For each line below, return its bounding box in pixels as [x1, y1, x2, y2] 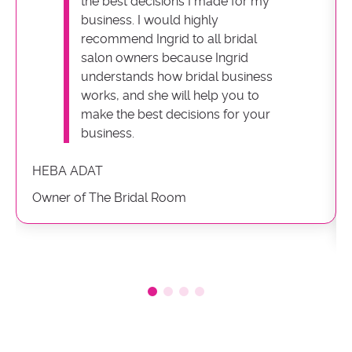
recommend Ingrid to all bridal [81, 32, 257, 46]
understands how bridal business [81, 70, 273, 83]
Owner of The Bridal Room [32, 191, 186, 204]
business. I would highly [81, 13, 218, 27]
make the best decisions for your [81, 108, 270, 121]
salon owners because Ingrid [81, 51, 248, 64]
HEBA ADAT [32, 164, 103, 178]
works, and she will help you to [81, 89, 259, 102]
